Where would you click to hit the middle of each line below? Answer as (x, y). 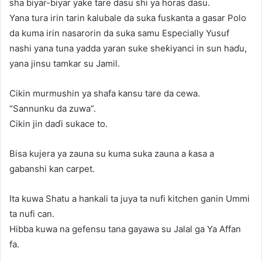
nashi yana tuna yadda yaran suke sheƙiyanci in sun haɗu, (128, 48)
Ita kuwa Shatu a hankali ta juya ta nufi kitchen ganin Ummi (130, 198)
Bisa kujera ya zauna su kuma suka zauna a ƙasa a (112, 153)
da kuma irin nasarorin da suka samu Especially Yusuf (119, 33)
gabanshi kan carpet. (52, 168)
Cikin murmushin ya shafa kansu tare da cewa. (105, 93)
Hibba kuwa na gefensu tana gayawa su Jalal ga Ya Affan (125, 229)
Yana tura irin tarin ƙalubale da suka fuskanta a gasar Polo (128, 18)
